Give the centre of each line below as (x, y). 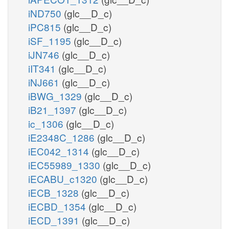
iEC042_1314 (60, 151)
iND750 (46, 13)
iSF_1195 (51, 40)
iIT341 (43, 68)
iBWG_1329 (56, 96)
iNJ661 (45, 82)
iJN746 (45, 54)
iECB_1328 (55, 192)
